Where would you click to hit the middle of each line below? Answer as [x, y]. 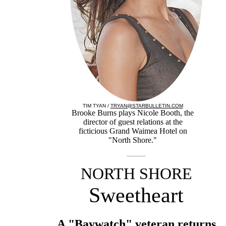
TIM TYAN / [96, 106]
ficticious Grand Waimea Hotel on [133, 131]
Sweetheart [136, 195]
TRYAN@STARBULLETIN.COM [147, 106]
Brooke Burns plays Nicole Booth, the [133, 113]
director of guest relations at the [133, 122]
